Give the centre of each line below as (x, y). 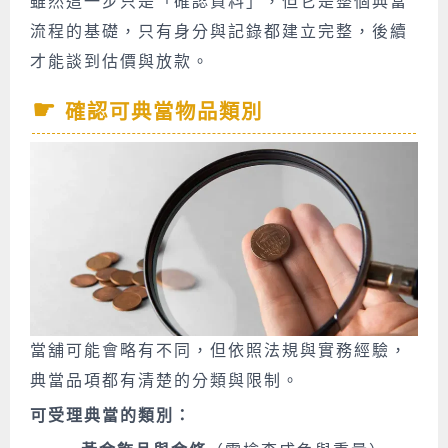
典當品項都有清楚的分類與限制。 (165, 381)
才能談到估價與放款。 (120, 61)
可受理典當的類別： (111, 416)
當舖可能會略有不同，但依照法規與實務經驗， (219, 351)
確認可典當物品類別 (164, 111)
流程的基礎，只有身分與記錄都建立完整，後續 (219, 31)
